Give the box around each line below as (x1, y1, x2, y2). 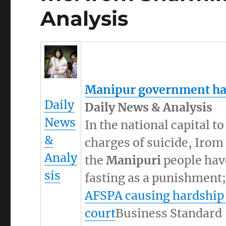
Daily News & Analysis (85, 100, 213, 115)
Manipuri (106, 153, 161, 168)
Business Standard (116, 206, 222, 221)
